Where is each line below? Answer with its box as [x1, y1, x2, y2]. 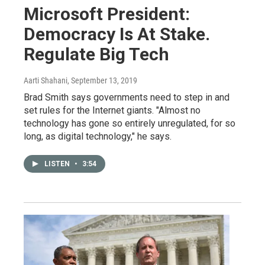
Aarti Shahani [24, 75, 67, 85]
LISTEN [44, 159, 72, 168]
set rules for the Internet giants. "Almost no [24, 104, 201, 116]
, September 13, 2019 [67, 75, 137, 85]
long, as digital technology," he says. [24, 130, 172, 142]
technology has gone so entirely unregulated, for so [24, 117, 235, 129]
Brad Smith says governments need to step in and [24, 91, 230, 103]
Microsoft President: [24, 3, 190, 24]
